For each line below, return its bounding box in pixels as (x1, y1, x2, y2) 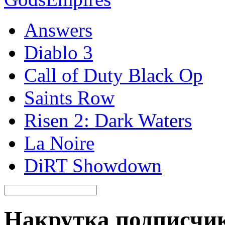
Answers (24, 19, 92, 41)
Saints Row (24, 87, 115, 108)
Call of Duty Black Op (24, 64, 203, 86)
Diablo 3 (24, 42, 93, 63)
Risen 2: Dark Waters (24, 109, 192, 131)
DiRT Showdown (24, 155, 162, 176)
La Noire (24, 132, 94, 154)
